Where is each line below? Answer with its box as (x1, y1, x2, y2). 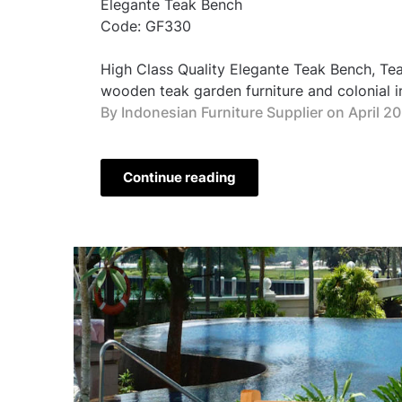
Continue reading (123, 168, 236, 186)
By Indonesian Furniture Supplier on (100, 102, 345, 121)
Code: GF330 (100, 16, 191, 35)
